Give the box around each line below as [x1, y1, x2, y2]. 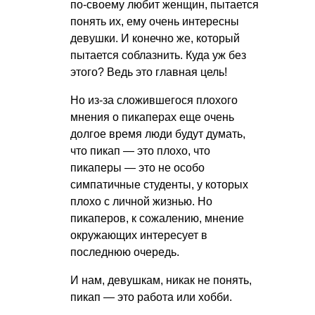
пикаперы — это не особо [70, 162, 205, 174]
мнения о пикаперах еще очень [70, 111, 234, 124]
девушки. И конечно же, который [70, 32, 240, 45]
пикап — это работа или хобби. [70, 291, 232, 304]
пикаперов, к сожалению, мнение [70, 212, 244, 225]
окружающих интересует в [70, 229, 207, 242]
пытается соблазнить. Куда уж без [70, 49, 246, 62]
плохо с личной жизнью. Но [70, 195, 212, 208]
